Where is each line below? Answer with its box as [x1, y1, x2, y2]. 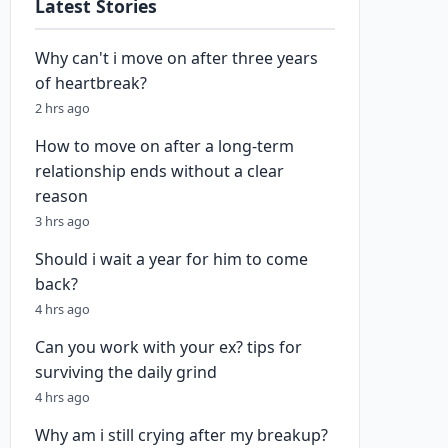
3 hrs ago [35, 212, 90, 230]
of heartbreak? [35, 72, 147, 94]
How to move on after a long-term [35, 135, 294, 157]
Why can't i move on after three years [35, 47, 318, 69]
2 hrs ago [35, 99, 90, 117]
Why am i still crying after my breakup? [35, 424, 328, 446]
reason [35, 185, 88, 207]
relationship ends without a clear [35, 160, 284, 182]
